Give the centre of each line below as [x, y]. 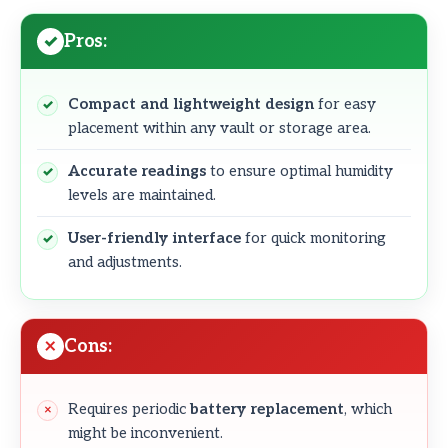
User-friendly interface [154, 238]
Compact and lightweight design [191, 104]
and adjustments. [125, 262]
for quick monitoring [313, 238]
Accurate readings [137, 171]
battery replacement [267, 409]
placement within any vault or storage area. [219, 128]
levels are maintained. [142, 195]
